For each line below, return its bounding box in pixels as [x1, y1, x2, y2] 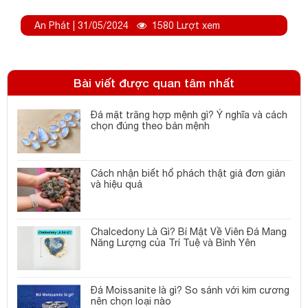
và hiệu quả [91, 179, 142, 190]
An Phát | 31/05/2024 [34, 20, 129, 32]
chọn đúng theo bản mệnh [91, 120, 210, 132]
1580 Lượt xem [152, 20, 220, 32]
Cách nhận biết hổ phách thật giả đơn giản [91, 168, 285, 179]
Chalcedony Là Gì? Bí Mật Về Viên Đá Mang [91, 226, 287, 238]
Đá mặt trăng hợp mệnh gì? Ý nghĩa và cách [91, 109, 287, 121]
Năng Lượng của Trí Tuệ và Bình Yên [91, 237, 256, 249]
